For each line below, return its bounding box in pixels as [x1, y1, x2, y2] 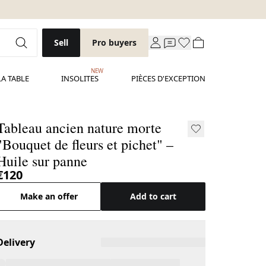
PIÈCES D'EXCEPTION [131, 73, 205, 84]
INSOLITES [61, 73, 99, 84]
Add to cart [130, 191, 177, 202]
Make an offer [20, 191, 78, 202]
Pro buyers [92, 37, 137, 48]
